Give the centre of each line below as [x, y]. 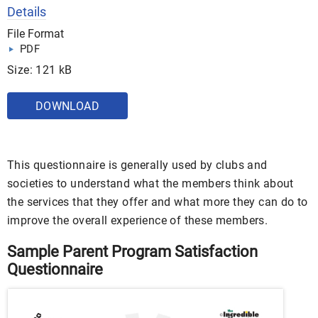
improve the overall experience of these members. [138, 220]
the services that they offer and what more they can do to [158, 202]
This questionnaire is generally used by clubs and [137, 165]
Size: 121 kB [40, 70]
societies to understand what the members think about [150, 183]
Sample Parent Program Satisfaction [132, 252]
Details [27, 12]
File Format [35, 34]
